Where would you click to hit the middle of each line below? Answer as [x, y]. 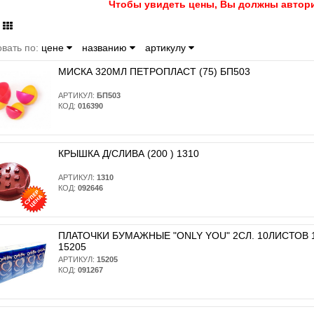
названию [105, 47]
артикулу [166, 47]
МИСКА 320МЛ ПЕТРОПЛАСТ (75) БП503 [154, 71]
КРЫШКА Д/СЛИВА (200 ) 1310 [128, 153]
